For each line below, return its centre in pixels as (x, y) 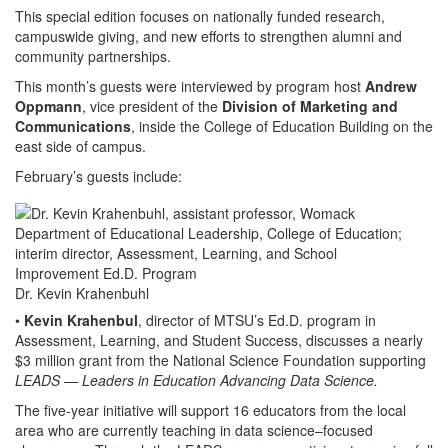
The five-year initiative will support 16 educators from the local (210, 409)
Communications (73, 125)
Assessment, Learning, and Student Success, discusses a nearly (219, 339)
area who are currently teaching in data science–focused (194, 429)
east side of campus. (80, 145)
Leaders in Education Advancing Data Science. (230, 379)
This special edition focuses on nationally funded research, (200, 15)
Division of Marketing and (310, 105)
